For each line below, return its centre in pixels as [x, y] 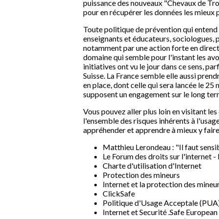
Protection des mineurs [141, 175]
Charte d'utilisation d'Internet [152, 166]
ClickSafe [119, 194]
